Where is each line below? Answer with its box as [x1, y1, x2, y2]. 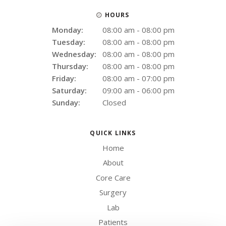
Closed [102, 97, 126, 107]
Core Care [95, 172, 131, 183]
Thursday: [51, 61, 88, 71]
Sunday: [51, 97, 80, 107]
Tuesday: [51, 36, 85, 47]
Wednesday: [51, 48, 96, 59]
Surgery [99, 187, 127, 198]
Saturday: [51, 85, 87, 95]
